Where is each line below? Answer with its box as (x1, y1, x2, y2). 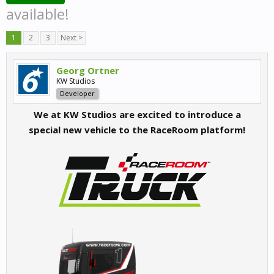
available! (6, 4, 69, 24)
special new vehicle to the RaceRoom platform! (29, 124, 245, 136)
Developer (60, 89, 95, 98)
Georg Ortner (56, 64, 119, 76)
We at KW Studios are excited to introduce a (33, 108, 241, 120)
